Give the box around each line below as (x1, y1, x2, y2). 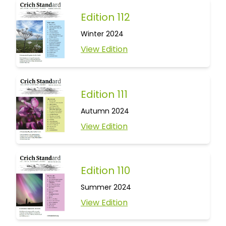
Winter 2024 (81, 29, 124, 39)
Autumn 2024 (81, 105, 129, 116)
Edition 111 (81, 87, 128, 101)
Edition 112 (81, 10, 130, 25)
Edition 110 (81, 163, 130, 178)
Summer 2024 (81, 182, 131, 192)
